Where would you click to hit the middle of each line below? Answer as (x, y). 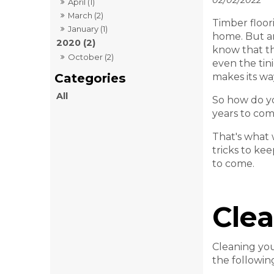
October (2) (91, 57)
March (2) (86, 16)
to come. (233, 164)
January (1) (88, 29)
